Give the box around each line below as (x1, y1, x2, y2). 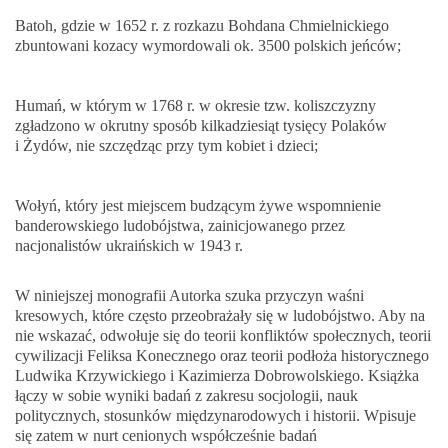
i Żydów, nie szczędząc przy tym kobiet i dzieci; (15, 137, 318, 154)
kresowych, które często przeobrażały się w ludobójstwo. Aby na (15, 307, 425, 324)
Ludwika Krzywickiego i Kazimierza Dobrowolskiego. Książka (15, 367, 419, 384)
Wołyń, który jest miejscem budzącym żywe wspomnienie (15, 197, 381, 214)
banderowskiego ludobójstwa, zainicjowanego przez (15, 217, 345, 234)
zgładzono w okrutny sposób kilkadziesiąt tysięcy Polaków (15, 117, 387, 134)
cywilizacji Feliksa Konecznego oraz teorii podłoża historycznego (15, 347, 429, 364)
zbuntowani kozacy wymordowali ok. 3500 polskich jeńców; (15, 37, 401, 54)
